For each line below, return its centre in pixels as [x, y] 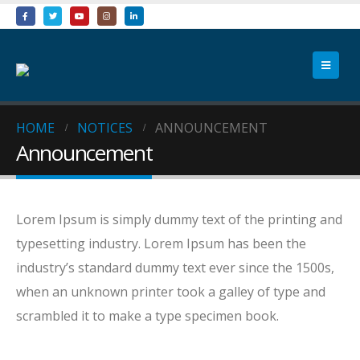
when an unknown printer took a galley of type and [171, 292]
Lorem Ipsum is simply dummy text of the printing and [179, 219]
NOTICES [105, 128]
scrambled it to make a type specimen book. [147, 316]
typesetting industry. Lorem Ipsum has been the [161, 243]
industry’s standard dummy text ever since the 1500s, [175, 268]
